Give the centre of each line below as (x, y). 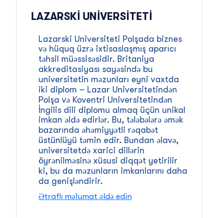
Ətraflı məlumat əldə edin (85, 196)
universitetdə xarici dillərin (91, 150)
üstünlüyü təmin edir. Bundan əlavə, (108, 140)
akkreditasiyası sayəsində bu (95, 69)
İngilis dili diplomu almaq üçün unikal (112, 110)
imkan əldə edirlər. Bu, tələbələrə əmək (111, 120)
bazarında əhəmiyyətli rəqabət (98, 130)
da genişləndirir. (70, 181)
